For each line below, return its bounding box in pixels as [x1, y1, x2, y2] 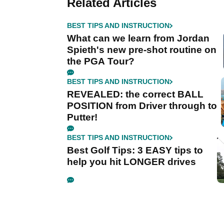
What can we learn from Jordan [67, 33, 209, 44]
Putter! [67, 112, 97, 123]
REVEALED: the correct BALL [67, 89, 203, 100]
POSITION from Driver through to [67, 100, 217, 111]
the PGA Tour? [67, 56, 134, 67]
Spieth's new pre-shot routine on [67, 44, 216, 55]
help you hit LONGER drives [67, 156, 196, 167]
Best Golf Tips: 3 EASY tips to [67, 145, 203, 156]
